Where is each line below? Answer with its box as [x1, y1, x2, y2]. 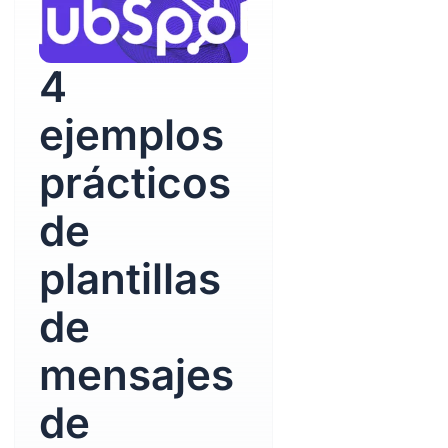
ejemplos [38, 109, 224, 160]
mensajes [38, 349, 234, 400]
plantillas [38, 253, 221, 304]
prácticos [38, 157, 231, 208]
